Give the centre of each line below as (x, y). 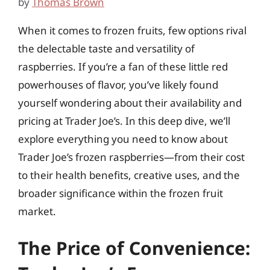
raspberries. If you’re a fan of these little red (123, 66)
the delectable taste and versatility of (106, 48)
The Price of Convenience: (134, 248)
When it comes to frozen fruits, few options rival (132, 30)
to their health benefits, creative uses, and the (129, 175)
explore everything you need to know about (123, 139)
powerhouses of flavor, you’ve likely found (118, 84)
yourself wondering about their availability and (130, 102)
